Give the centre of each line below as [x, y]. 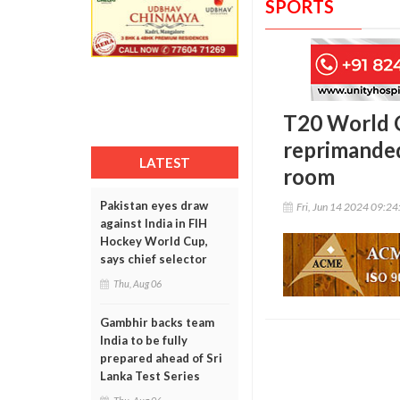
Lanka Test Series [150, 376]
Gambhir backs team [157, 322]
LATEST [165, 162]
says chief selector [154, 259]
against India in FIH [154, 223]
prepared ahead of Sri [161, 358]
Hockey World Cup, [154, 241]
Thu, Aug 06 [137, 283]
